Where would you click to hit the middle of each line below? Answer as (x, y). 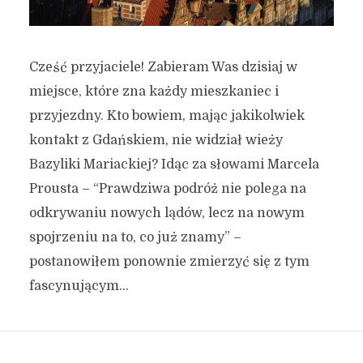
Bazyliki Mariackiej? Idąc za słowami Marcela (174, 164)
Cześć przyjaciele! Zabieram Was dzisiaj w (163, 67)
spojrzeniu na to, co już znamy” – (135, 237)
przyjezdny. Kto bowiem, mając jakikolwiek (167, 115)
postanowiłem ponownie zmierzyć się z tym (169, 261)
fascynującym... (79, 286)
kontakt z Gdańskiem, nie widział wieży (156, 140)
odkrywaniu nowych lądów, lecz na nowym (167, 213)
